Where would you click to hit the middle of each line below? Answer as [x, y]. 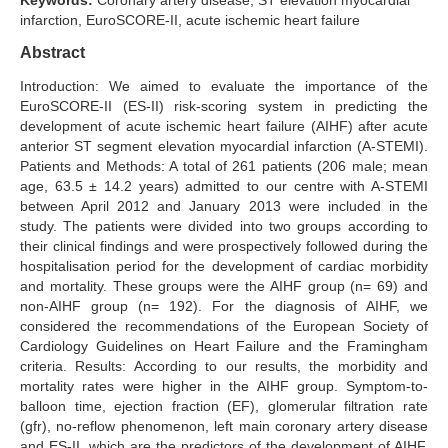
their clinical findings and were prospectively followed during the [224, 246]
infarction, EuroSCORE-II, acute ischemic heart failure [190, 20]
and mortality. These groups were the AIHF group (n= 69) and [224, 286]
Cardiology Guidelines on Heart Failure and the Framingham [224, 346]
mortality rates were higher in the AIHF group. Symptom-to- [224, 386]
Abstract [52, 53]
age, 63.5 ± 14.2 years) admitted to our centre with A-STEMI [224, 186]
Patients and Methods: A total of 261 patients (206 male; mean [224, 166]
